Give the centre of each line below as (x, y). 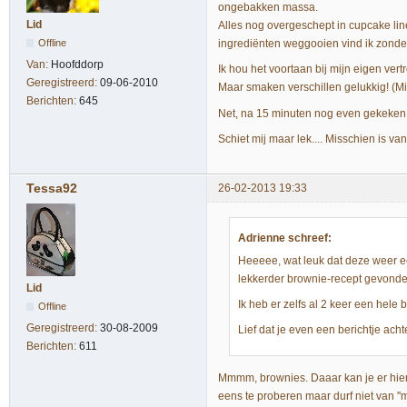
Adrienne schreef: (285, 238)
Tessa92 (52, 189)
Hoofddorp (77, 64)
